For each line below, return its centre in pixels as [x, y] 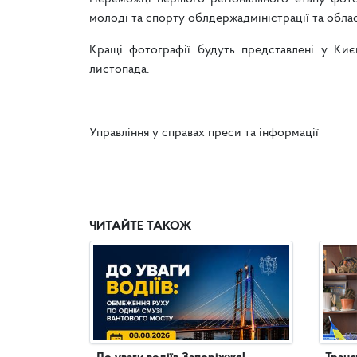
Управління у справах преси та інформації [204, 133]
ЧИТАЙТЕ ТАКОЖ [140, 227]
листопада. [120, 70]
